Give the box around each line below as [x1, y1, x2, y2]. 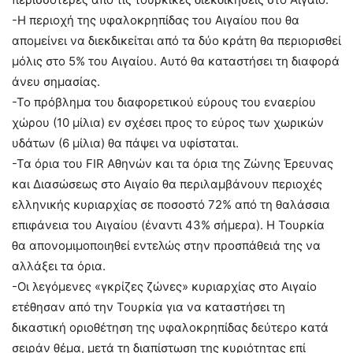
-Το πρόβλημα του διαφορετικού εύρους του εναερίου [12, 94, 316, 110]
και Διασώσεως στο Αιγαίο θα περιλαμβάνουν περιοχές [12, 176, 322, 191]
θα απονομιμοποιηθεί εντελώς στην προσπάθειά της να [12, 237, 321, 253]
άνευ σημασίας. [12, 73, 100, 89]
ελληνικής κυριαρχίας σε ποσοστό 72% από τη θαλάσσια [12, 196, 330, 212]
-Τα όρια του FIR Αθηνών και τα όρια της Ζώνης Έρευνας [12, 155, 333, 171]
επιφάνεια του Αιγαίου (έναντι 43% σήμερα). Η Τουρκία [12, 217, 325, 232]
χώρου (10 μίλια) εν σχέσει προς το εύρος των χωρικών [12, 114, 324, 130]
